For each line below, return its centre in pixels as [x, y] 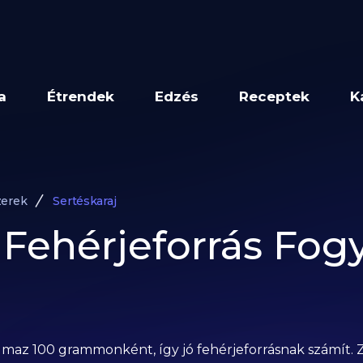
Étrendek [81, 96]
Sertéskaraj [85, 201]
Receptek [275, 96]
